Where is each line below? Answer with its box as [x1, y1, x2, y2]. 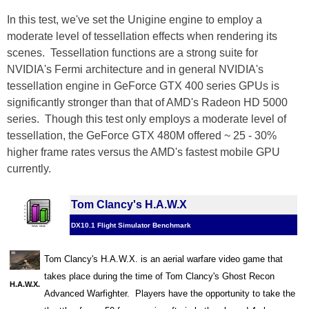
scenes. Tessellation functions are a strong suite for [7, 47, 258, 59]
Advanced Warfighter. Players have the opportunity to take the [44, 288, 295, 299]
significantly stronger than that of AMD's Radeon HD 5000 [7, 97, 288, 109]
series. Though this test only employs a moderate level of [7, 113, 286, 126]
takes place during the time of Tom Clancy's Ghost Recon [44, 271, 275, 282]
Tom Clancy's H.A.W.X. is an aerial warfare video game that [44, 254, 283, 265]
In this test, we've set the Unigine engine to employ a [7, 14, 262, 26]
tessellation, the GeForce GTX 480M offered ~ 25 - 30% [7, 130, 277, 142]
